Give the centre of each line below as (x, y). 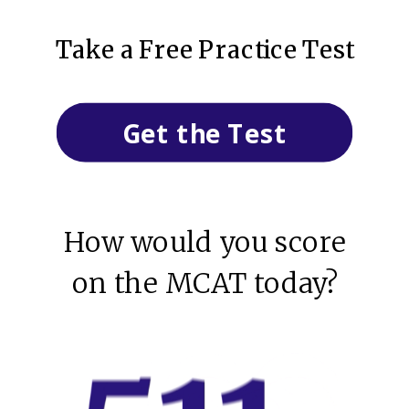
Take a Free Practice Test (204, 50)
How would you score (205, 242)
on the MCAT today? (205, 283)
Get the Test (204, 132)
